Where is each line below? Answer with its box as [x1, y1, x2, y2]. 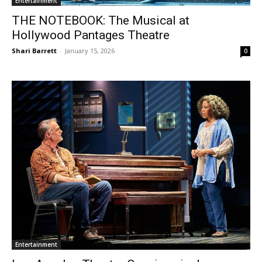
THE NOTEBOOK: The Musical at [12, 13, 189, 27]
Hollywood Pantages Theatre [12, 27, 173, 42]
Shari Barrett [12, 46, 57, 55]
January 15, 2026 [65, 46, 115, 55]
